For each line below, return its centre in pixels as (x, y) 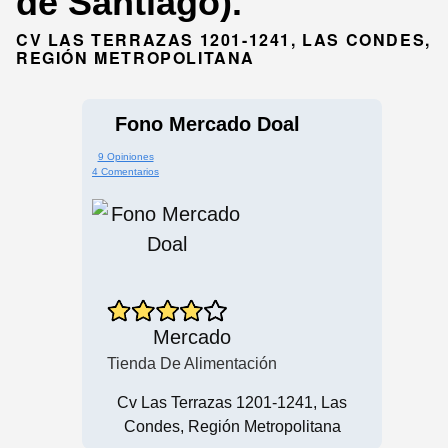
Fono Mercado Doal (207, 123)
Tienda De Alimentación (192, 363)
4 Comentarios (125, 171)
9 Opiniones (125, 156)
